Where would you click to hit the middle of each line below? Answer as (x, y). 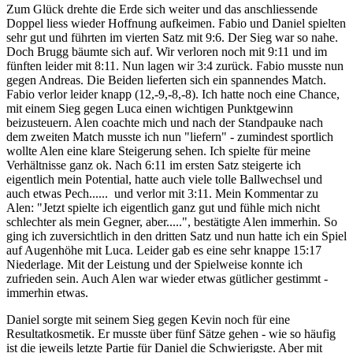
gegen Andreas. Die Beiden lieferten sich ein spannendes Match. (166, 80)
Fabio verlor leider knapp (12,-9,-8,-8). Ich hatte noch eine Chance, (173, 94)
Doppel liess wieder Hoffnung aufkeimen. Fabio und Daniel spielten (176, 23)
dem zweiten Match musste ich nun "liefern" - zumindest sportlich (170, 136)
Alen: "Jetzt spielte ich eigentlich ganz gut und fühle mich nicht (163, 207)
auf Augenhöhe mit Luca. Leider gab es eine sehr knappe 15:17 (164, 250)
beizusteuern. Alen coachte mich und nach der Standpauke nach (165, 122)
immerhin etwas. (47, 292)
